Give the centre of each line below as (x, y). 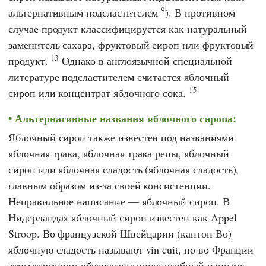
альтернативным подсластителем (85, 12)
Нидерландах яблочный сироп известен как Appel (123, 218)
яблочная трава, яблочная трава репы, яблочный (119, 153)
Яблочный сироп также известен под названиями (121, 137)
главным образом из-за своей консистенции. (110, 186)
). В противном (200, 12)
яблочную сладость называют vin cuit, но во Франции (131, 250)
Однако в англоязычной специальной (145, 60)
